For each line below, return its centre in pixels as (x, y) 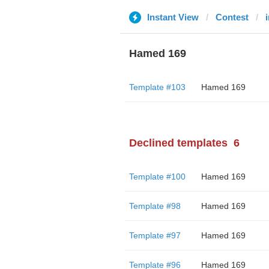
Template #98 (155, 206)
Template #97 (155, 235)
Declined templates (178, 143)
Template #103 (157, 87)
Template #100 (157, 177)
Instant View (173, 17)
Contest (232, 17)
